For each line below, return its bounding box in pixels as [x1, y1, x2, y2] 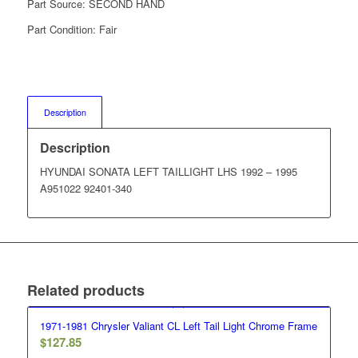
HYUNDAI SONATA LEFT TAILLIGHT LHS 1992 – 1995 [39, 163, 297, 179]
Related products [26, 279, 145, 300]
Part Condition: [26, 22, 99, 38]
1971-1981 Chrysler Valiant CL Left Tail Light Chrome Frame [39, 317, 317, 333]
